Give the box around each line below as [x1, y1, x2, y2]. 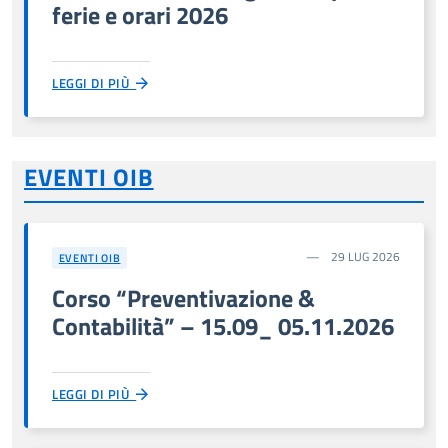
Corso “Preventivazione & [52, 279, 315, 316]
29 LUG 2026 [328, 247, 400, 266]
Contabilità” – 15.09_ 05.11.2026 [52, 307, 394, 344]
